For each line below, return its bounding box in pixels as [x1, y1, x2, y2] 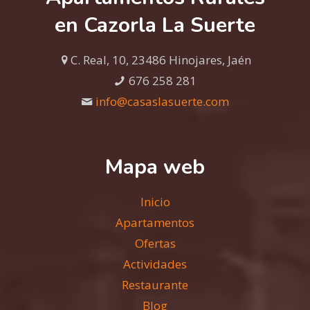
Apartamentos [116, 214, 194, 230]
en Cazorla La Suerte [55, 10, 255, 39]
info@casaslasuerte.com [95, 93, 229, 109]
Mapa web [105, 152, 205, 181]
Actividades [123, 255, 187, 272]
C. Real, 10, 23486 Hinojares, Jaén [71, 51, 251, 68]
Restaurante [122, 276, 188, 293]
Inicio [140, 193, 170, 210]
